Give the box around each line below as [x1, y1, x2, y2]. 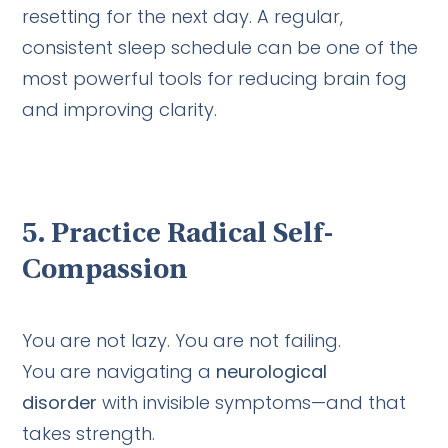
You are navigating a [22, 358, 217, 384]
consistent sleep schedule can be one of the [22, 34, 419, 60]
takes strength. [22, 420, 156, 446]
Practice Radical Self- [51, 220, 335, 249]
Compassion [22, 256, 189, 285]
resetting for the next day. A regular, [22, 3, 344, 29]
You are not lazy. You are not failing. [22, 327, 342, 353]
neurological [216, 358, 328, 384]
